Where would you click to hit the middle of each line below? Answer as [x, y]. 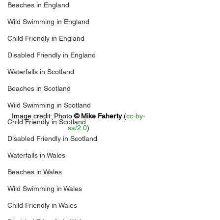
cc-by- [136, 116]
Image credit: [33, 116]
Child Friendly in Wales [42, 205]
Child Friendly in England [46, 38]
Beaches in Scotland [39, 88]
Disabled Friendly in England [52, 55]
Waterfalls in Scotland [41, 72]
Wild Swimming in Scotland [49, 105]
